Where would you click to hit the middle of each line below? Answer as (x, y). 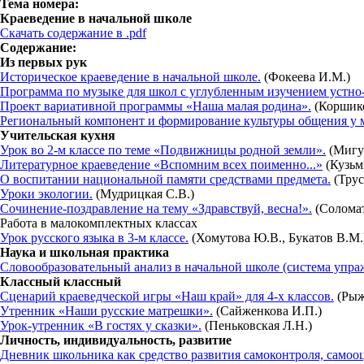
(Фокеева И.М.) (305, 77)
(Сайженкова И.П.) (267, 311)
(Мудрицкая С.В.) (143, 194)
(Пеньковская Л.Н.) (257, 325)
